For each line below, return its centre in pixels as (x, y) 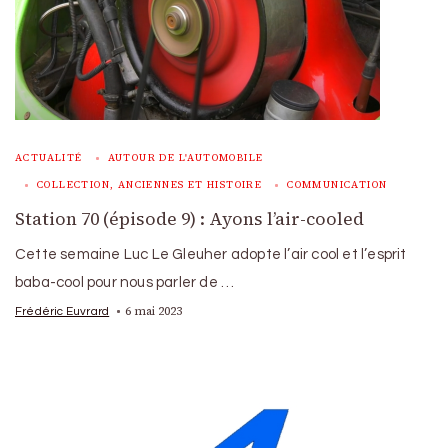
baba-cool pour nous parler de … (125, 282)
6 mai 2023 (154, 310)
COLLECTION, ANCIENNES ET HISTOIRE (150, 184)
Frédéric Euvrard (62, 310)
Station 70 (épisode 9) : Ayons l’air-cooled (189, 218)
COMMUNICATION (337, 184)
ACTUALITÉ (49, 157)
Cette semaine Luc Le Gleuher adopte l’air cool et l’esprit (211, 254)
